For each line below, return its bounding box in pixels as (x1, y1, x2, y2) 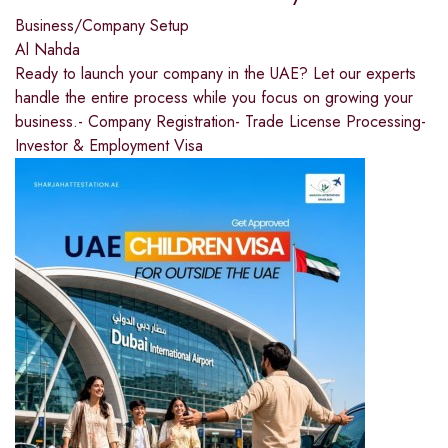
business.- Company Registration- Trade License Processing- (15, 110, 426, 134)
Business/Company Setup (15, 14, 189, 38)
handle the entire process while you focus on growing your (15, 86, 413, 110)
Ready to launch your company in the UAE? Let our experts (15, 62, 416, 86)
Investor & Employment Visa (15, 134, 203, 158)
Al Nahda (15, 38, 80, 62)
